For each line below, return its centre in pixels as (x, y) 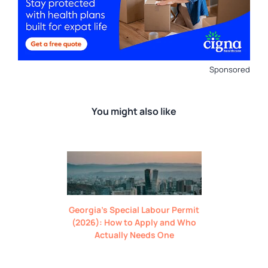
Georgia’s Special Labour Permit (134, 209)
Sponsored (230, 69)
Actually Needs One (134, 234)
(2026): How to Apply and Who (134, 222)
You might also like (134, 111)
